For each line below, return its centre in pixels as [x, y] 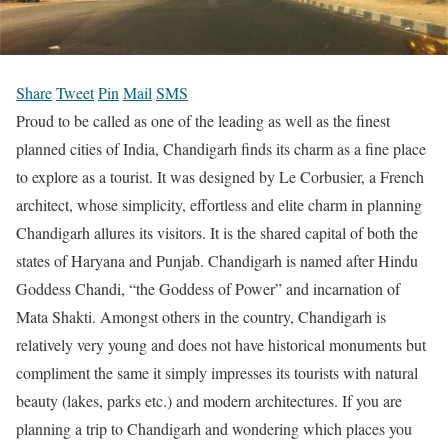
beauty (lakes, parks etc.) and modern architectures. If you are [209, 400]
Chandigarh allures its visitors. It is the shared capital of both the [217, 232]
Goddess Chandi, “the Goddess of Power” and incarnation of [208, 288]
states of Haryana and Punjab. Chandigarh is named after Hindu [217, 260]
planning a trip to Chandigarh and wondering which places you [214, 428]
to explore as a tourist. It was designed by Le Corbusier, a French [220, 176]
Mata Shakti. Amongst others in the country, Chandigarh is [201, 316]
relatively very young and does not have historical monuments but [221, 344]
